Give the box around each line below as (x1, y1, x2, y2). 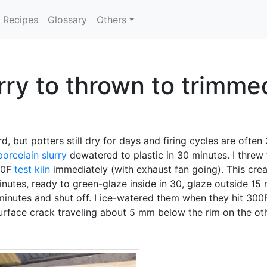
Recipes (3, 14, 39, 26)
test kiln (14, 163, 50, 175)
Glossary (48, 14, 88, 26)
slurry (42, 149, 67, 161)
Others (97, 14, 127, 26)
